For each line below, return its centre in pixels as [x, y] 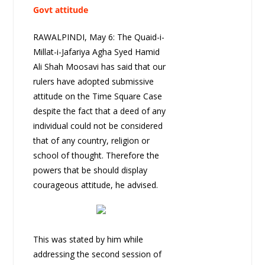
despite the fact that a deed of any [99, 111]
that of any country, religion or [91, 141]
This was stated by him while [88, 240]
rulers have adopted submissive [93, 82]
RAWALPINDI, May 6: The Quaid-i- [98, 37]
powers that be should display [90, 170]
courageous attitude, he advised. [95, 185]
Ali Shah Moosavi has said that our [99, 67]
